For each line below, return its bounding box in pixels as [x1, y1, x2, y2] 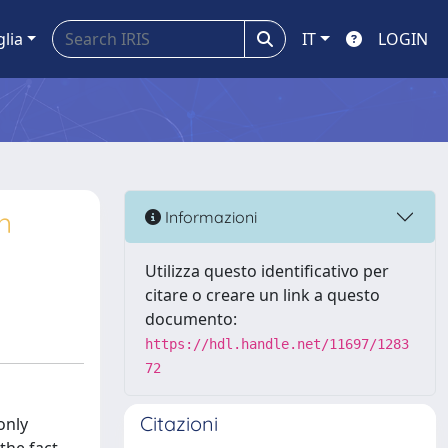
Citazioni [140, 411, 218, 436]
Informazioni [161, 206, 257, 227]
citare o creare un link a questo [145, 284, 380, 306]
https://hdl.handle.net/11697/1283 [145, 336, 409, 352]
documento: [145, 308, 237, 330]
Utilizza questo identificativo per [145, 260, 389, 282]
